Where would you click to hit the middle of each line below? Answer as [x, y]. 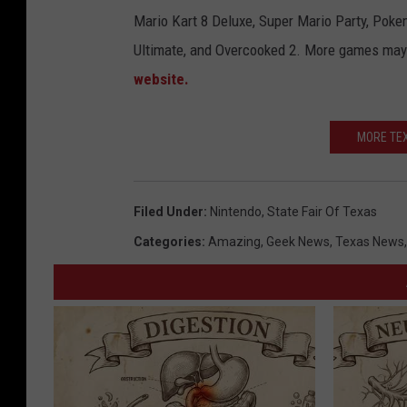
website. [161, 79]
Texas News [370, 242]
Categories [168, 242]
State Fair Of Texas [322, 212]
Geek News [298, 242]
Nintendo [236, 212]
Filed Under [169, 212]
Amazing [234, 242]
